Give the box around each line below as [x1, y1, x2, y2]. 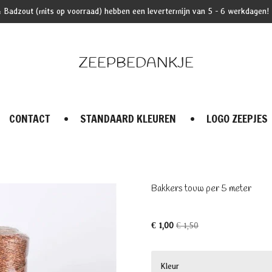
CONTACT [9, 110, 50, 126]
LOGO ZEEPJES [206, 110, 268, 126]
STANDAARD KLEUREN [80, 110, 177, 126]
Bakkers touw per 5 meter [151, 183, 251, 195]
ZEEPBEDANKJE [78, 53, 194, 73]
